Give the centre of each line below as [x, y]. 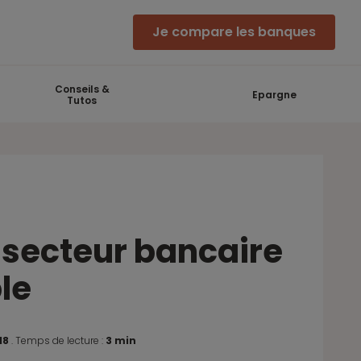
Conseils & [82, 89]
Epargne [275, 95]
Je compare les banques [234, 32]
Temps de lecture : [61, 340]
